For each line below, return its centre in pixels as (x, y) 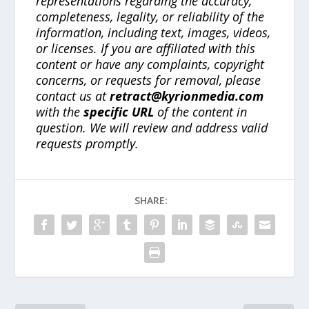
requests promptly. (88, 143)
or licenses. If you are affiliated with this (146, 48)
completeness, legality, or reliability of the (150, 16)
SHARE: (151, 200)
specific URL (119, 111)
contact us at (73, 96)
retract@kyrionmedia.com (187, 96)
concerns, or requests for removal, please (149, 80)
